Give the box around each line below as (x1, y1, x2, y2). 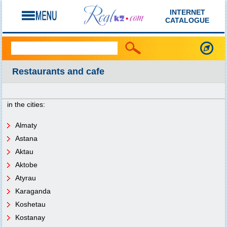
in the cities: (7, 100, 45, 108)
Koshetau (15, 200, 46, 208)
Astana (15, 134, 37, 142)
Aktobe (15, 161, 37, 169)
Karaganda (15, 187, 51, 195)
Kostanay (15, 213, 45, 221)
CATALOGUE (165, 16, 210, 24)
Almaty (15, 121, 37, 129)
